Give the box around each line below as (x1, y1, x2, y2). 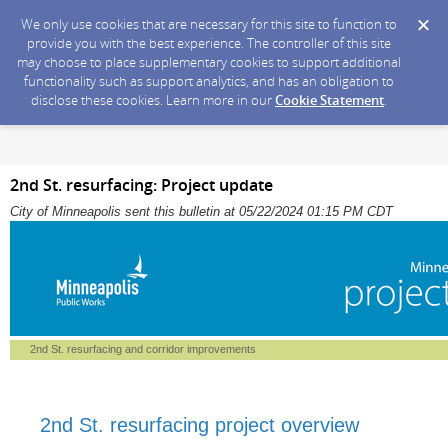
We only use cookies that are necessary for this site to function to (21, 15, 397, 33)
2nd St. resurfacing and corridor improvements (30, 343, 256, 356)
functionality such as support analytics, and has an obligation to (24, 72, 394, 90)
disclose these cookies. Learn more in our (31, 91, 275, 109)
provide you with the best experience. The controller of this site (27, 34, 391, 52)
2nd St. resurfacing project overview (40, 414, 359, 437)
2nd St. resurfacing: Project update (10, 174, 273, 197)
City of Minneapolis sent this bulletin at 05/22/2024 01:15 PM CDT (10, 204, 393, 220)
